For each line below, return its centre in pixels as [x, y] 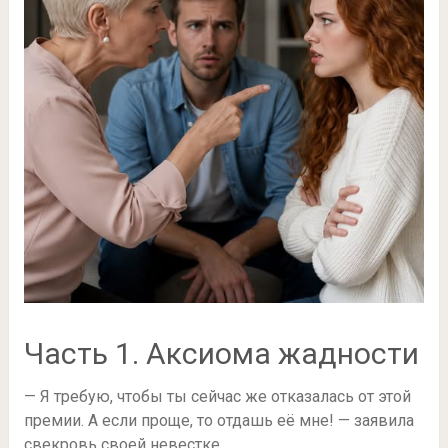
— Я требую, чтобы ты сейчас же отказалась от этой [217, 397]
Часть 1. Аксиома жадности [221, 354]
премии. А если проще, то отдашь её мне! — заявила [218, 421]
